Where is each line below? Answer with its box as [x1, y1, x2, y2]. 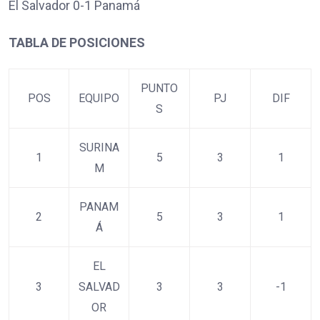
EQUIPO [79, 91, 119, 105]
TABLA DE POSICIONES [9, 34, 145, 50]
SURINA [79, 140, 119, 154]
